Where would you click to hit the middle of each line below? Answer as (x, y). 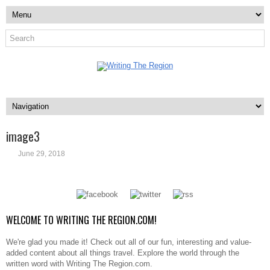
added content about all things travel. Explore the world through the (123, 253)
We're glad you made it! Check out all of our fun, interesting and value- (129, 242)
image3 (23, 136)
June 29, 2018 (42, 154)
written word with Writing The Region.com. (79, 264)
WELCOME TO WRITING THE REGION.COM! (81, 220)
